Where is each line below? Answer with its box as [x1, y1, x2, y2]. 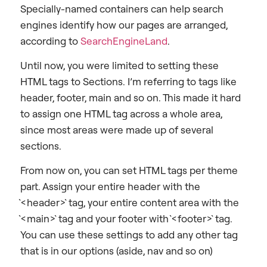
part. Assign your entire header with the [20, 180, 200, 193]
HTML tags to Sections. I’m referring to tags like [20, 75, 237, 88]
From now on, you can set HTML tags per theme [20, 164, 238, 177]
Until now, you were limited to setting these [20, 59, 219, 72]
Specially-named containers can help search [20, 2, 223, 15]
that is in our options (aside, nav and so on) [20, 244, 213, 257]
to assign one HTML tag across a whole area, [20, 107, 222, 120]
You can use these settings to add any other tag [20, 228, 238, 241]
